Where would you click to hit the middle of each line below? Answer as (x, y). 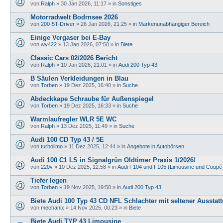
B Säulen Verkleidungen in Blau (79, 78)
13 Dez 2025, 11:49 (84, 126)
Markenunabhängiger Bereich (174, 24)
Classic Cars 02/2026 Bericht (74, 58)
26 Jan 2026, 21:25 (104, 24)
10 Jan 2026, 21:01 (84, 64)
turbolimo (52, 146)
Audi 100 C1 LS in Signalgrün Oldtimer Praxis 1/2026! (113, 160)
